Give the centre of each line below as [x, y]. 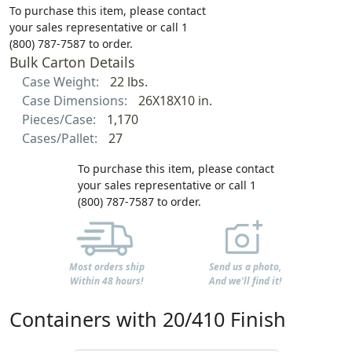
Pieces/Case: [60, 119]
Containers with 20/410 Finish [148, 319]
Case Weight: [62, 81]
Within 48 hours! [107, 280]
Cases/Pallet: [61, 138]
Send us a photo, [246, 267]
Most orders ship [106, 266]
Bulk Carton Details [72, 62]
